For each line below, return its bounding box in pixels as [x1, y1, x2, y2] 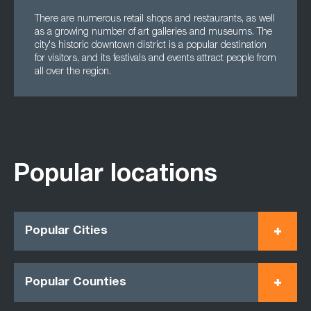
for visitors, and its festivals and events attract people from [35, 54, 276, 64]
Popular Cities [25, 225, 108, 237]
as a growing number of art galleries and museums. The [35, 28, 272, 37]
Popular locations [14, 164, 217, 188]
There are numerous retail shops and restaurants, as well [35, 15, 275, 24]
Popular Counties [25, 276, 126, 289]
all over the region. [35, 67, 111, 77]
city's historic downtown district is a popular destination [35, 41, 267, 51]
